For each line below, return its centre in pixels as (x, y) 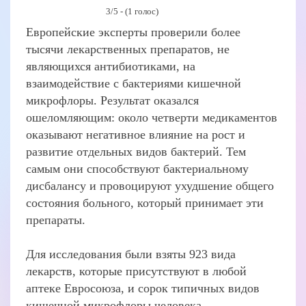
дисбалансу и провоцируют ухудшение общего (150, 186)
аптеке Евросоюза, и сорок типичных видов (143, 289)
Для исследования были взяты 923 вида (131, 254)
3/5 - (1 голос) (133, 12)
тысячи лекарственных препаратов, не (128, 50)
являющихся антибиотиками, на (111, 67)
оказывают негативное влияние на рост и (136, 135)
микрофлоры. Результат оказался (113, 101)
